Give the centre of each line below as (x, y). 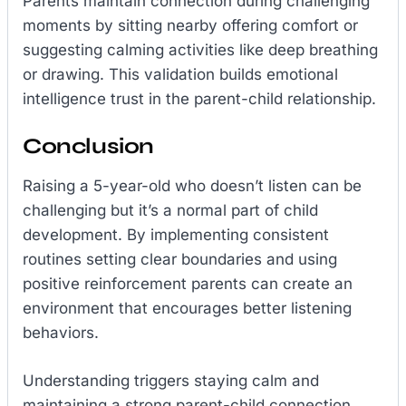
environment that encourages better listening (187, 309)
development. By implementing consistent (176, 235)
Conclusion (88, 147)
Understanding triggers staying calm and (171, 380)
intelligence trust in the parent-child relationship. (199, 98)
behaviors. (61, 333)
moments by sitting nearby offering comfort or (190, 25)
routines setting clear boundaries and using (180, 260)
